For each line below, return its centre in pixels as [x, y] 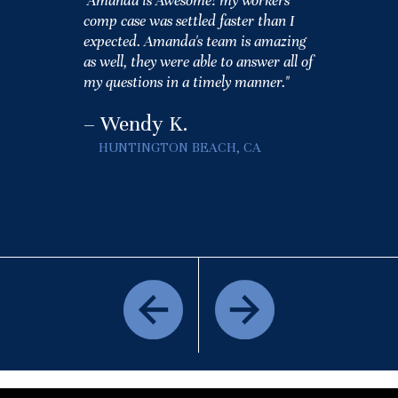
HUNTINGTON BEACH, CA [180, 147]
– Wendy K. [136, 124]
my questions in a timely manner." [186, 82]
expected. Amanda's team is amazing [195, 41]
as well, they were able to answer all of [198, 62]
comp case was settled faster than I [189, 21]
